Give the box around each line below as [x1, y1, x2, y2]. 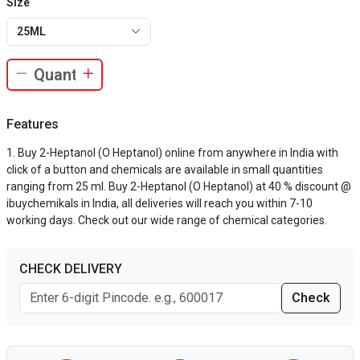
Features [6, 117, 59, 132]
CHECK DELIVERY [19, 261, 122, 276]
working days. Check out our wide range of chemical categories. [6, 214, 327, 227]
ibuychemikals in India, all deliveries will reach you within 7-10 [6, 197, 313, 210]
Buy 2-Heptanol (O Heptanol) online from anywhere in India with [18, 146, 338, 159]
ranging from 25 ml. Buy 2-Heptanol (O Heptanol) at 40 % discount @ [6, 180, 351, 193]
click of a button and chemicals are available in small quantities [6, 163, 323, 176]
